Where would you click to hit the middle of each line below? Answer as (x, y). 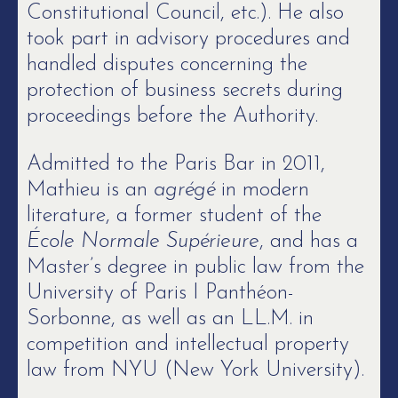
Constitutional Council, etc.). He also (185, 13)
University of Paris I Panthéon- (160, 293)
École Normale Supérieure (143, 242)
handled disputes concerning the (167, 65)
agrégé (184, 190)
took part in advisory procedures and (188, 39)
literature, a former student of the (174, 216)
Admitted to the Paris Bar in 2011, (176, 164)
